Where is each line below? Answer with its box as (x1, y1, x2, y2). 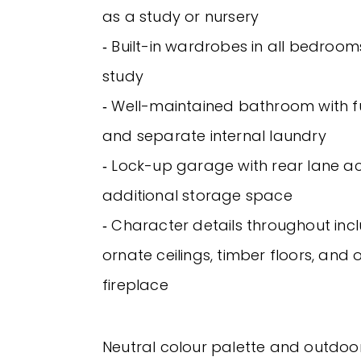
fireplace (102, 274, 168, 295)
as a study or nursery (102, 6, 259, 27)
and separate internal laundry (102, 125, 326, 146)
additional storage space (102, 185, 293, 205)
